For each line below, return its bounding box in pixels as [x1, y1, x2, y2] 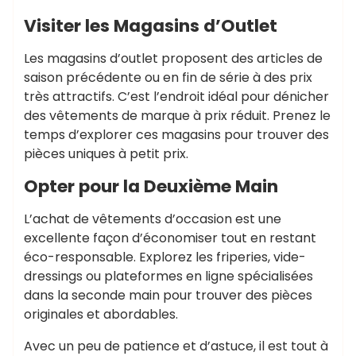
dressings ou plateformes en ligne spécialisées [24, 266, 313, 285]
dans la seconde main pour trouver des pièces [24, 285, 312, 304]
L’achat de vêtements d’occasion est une [24, 209, 281, 228]
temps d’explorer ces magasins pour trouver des [24, 125, 329, 144]
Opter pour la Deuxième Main [24, 173, 278, 199]
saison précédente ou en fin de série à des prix [24, 68, 312, 87]
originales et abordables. [24, 304, 178, 323]
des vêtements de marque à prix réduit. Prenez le [24, 106, 331, 125]
